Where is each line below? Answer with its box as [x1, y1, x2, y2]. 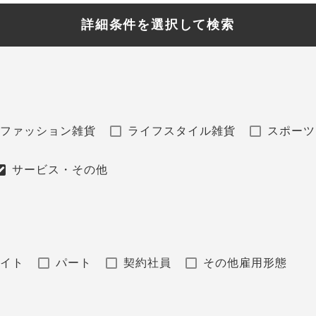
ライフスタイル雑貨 [128, 125, 236, 138]
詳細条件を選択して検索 [81, 18, 235, 32]
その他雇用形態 [203, 257, 288, 269]
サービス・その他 [12, 164, 109, 176]
